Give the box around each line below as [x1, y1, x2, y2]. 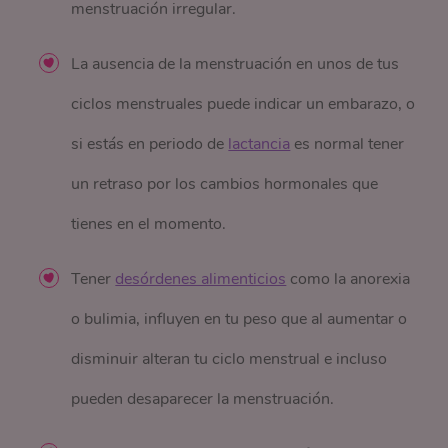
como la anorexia [286, 268, 411, 291]
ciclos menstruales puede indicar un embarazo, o [71, 93, 416, 116]
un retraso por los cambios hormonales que [71, 173, 379, 196]
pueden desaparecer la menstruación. [71, 388, 339, 411]
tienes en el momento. [71, 213, 231, 236]
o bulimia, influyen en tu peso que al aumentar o [71, 308, 408, 331]
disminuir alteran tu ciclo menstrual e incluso [71, 348, 388, 371]
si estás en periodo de [71, 133, 229, 156]
